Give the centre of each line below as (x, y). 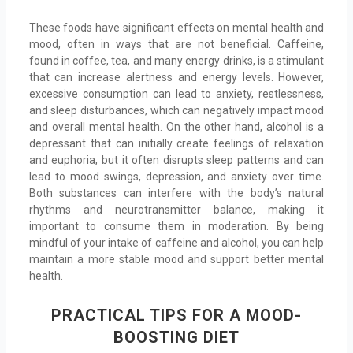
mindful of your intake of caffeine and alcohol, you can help (176, 243)
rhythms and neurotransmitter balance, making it (176, 210)
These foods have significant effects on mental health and (176, 28)
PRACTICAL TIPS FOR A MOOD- (176, 315)
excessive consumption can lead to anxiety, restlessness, (176, 94)
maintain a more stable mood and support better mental (176, 260)
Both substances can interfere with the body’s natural (176, 193)
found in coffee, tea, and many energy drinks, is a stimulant (176, 61)
